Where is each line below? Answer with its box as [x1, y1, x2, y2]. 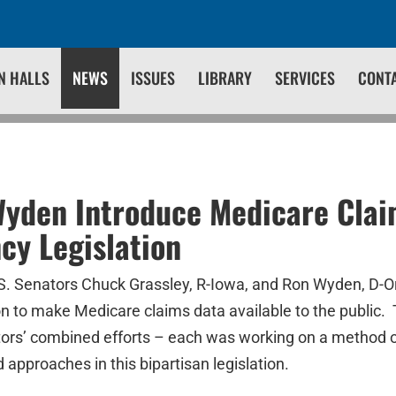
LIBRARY [198, 66, 252, 89]
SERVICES [275, 66, 335, 89]
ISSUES [131, 66, 175, 89]
